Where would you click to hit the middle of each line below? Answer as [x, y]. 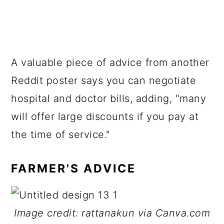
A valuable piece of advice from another [110, 62]
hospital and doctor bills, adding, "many [109, 98]
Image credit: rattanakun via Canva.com [112, 213]
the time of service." [61, 134]
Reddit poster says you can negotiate [104, 80]
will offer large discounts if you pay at [105, 116]
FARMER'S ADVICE [76, 168]
